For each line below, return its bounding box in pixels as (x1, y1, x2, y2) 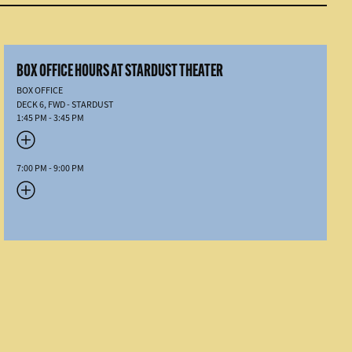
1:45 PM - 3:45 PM (16, 112, 85, 124)
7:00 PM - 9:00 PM (16, 162, 85, 174)
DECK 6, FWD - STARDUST (16, 98, 114, 111)
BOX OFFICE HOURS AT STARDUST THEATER (16, 59, 224, 81)
